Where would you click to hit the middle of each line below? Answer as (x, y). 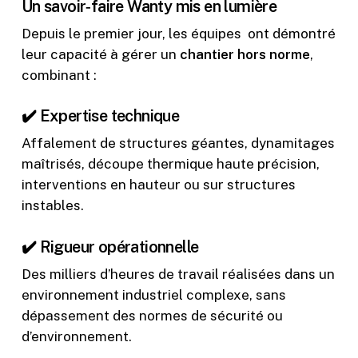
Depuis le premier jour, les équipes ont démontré (178, 33)
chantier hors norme (245, 54)
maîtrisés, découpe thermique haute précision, (170, 164)
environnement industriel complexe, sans (153, 294)
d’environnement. (76, 336)
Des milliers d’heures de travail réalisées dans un (178, 274)
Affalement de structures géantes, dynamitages (178, 143)
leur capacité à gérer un (100, 54)
